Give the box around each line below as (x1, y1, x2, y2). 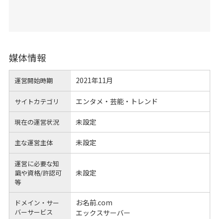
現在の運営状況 (15, 117, 60, 127)
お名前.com (75, 197, 112, 208)
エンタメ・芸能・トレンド (75, 96, 158, 106)
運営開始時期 (15, 76, 53, 86)
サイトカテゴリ (15, 96, 60, 106)
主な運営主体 (15, 138, 53, 148)
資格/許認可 (27, 168, 62, 177)
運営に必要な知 (15, 158, 60, 168)
